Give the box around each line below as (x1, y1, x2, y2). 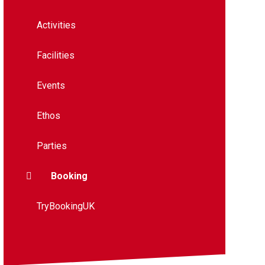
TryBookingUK (36, 200, 95, 212)
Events (36, 79, 65, 91)
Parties (36, 140, 67, 151)
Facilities (36, 49, 75, 61)
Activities (36, 19, 76, 31)
